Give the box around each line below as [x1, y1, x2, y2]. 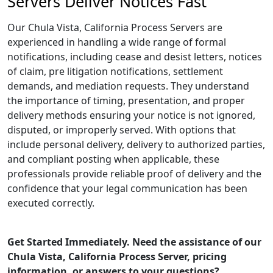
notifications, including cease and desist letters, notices [7, 50, 262, 63]
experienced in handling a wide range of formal [7, 35, 226, 49]
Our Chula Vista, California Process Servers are [7, 21, 222, 34]
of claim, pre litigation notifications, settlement [7, 65, 223, 78]
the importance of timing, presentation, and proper [7, 94, 245, 107]
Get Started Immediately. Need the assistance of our [7, 235, 261, 249]
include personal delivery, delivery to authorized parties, [7, 138, 265, 151]
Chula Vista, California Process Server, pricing [7, 250, 227, 263]
